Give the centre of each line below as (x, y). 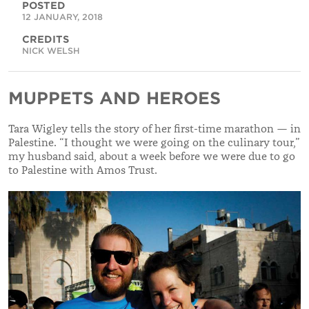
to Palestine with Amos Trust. (83, 170)
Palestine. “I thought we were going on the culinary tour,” (154, 142)
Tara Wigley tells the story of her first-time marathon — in (154, 129)
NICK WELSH (51, 50)
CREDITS (46, 39)
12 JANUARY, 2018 (62, 17)
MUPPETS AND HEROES (114, 98)
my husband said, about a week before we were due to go (152, 156)
